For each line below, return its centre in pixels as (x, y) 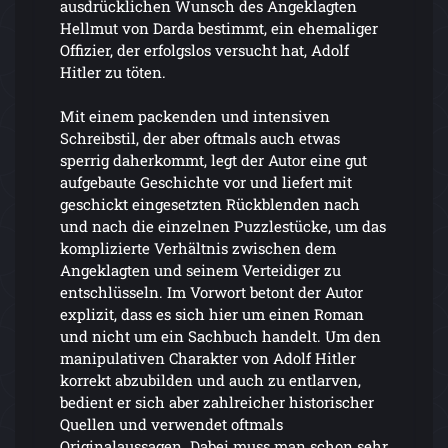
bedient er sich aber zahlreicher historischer (217, 401)
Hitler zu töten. (113, 71)
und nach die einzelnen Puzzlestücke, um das (223, 225)
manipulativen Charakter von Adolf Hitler (208, 357)
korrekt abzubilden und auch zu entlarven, (210, 379)
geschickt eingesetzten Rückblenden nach (210, 203)
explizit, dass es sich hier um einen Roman (212, 313)
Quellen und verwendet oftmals (171, 423)
